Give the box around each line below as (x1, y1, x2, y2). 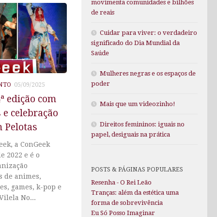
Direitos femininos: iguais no (100, 121, 185, 128)
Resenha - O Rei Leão (91, 179, 152, 186)
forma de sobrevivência (91, 199, 163, 207)
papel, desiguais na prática (91, 131, 170, 139)
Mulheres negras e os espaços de (100, 70, 196, 77)
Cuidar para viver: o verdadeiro (100, 29, 197, 37)
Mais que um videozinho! (100, 100, 175, 108)
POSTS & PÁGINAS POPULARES (91, 166, 183, 173)
